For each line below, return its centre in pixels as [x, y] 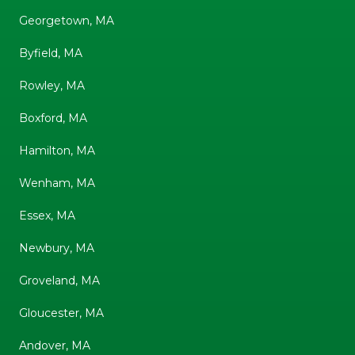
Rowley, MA [52, 85]
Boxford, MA [53, 118]
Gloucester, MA [61, 313]
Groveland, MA [59, 280]
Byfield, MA [51, 53]
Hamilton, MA [57, 150]
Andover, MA [55, 345]
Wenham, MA [57, 183]
